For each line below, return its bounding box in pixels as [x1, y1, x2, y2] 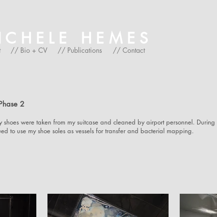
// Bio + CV [11, 46, 47, 55]
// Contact [113, 46, 145, 55]
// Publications [58, 46, 102, 55]
